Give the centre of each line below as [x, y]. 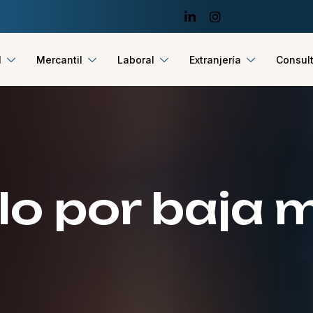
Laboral [136, 59]
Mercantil [59, 59]
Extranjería [215, 59]
